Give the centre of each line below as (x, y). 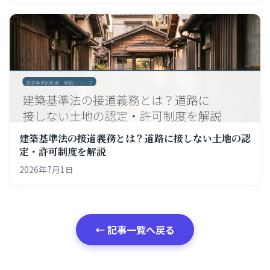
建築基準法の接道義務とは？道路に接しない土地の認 (135, 138)
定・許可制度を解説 (63, 151)
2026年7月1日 (46, 169)
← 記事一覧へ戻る (135, 229)
